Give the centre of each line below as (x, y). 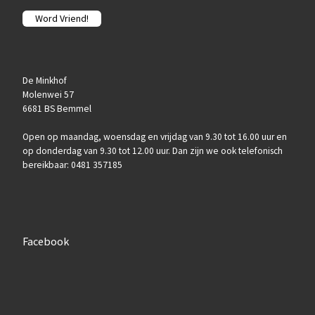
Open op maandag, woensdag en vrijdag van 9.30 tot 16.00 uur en (154, 137)
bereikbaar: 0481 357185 (72, 165)
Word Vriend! (62, 19)
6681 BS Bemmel (57, 109)
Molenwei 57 (48, 95)
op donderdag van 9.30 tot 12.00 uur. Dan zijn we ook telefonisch (152, 151)
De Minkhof (44, 81)
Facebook (45, 242)
